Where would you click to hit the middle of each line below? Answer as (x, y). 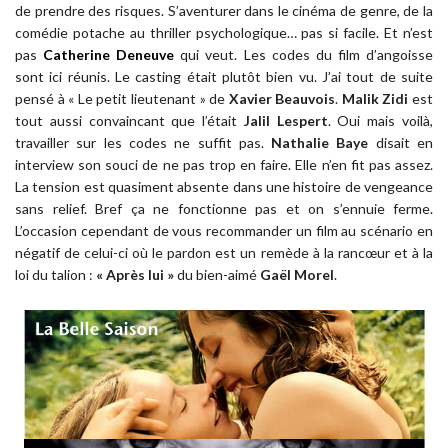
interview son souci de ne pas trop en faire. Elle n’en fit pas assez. (224, 164)
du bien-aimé (217, 274)
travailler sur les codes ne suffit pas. (143, 142)
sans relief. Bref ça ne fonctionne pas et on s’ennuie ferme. (224, 208)
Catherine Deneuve (109, 54)
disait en (401, 142)
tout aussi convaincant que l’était (129, 120)
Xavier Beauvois (282, 98)
